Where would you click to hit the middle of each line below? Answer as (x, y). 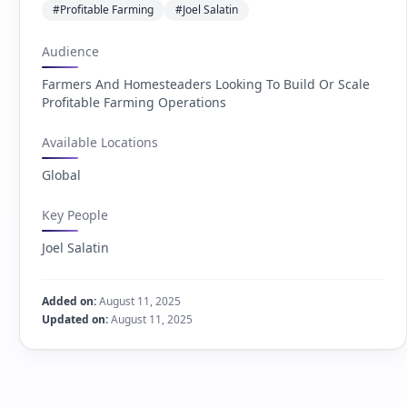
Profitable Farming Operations (134, 102)
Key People (75, 215)
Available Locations (100, 142)
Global (62, 175)
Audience (71, 51)
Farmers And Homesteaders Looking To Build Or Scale (206, 84)
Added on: (69, 301)
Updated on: (75, 319)
